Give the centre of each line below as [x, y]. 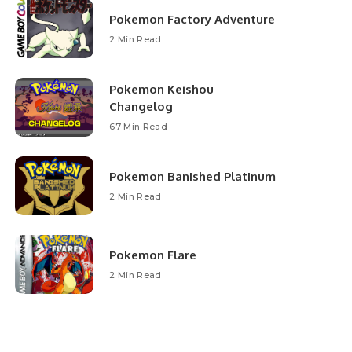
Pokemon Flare [153, 255]
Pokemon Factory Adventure [192, 20]
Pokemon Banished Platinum [193, 177]
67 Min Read [139, 127]
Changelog [141, 107]
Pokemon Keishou [162, 90]
